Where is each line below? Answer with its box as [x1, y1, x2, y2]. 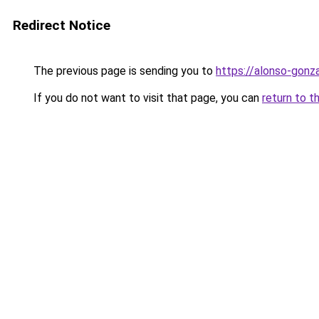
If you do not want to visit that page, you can [31, 91, 262, 105]
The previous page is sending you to [31, 64, 216, 78]
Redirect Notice [13, 17, 110, 33]
